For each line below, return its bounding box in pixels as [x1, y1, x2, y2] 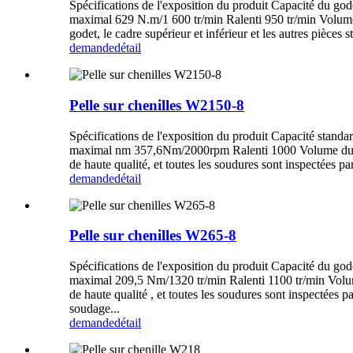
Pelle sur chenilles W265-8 [69, 227, 236, 244]
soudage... [69, 302, 120, 316]
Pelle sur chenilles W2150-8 [69, 97, 244, 113]
